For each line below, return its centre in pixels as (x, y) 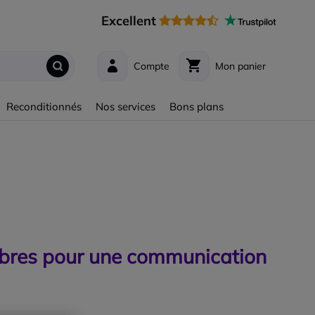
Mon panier (240, 66)
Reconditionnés (44, 106)
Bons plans (197, 106)
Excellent (129, 21)
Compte (152, 66)
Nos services (126, 106)
